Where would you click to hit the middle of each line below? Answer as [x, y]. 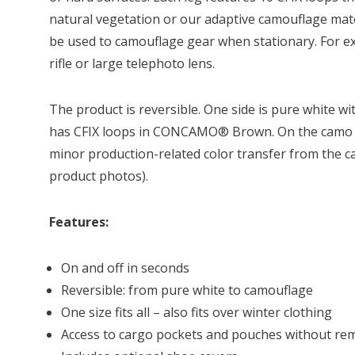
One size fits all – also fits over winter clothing [197, 312]
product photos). [99, 176]
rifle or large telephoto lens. [132, 63]
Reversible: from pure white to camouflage [187, 290]
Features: [79, 222]
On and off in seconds [125, 268]
